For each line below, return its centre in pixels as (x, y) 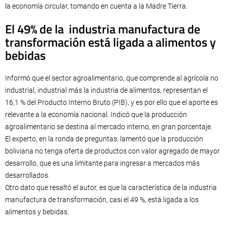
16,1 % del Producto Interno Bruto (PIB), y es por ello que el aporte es (111, 102)
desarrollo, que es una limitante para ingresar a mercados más (102, 163)
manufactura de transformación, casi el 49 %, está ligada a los (102, 200)
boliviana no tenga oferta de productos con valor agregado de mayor (112, 151)
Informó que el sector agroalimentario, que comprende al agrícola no (112, 78)
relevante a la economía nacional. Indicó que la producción (96, 115)
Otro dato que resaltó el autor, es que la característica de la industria (111, 187)
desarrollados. (27, 175)
